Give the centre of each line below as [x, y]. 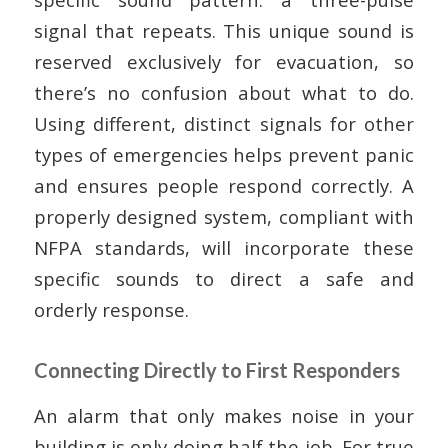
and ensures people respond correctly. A [224, 185]
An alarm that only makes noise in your [224, 416]
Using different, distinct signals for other [224, 123]
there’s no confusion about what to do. [224, 92]
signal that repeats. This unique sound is [224, 30]
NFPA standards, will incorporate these [224, 247]
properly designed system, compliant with [224, 216]
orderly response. [111, 309]
